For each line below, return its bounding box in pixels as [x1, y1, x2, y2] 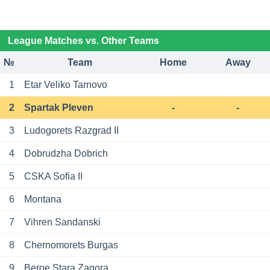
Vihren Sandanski [24, 217, 101, 228]
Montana [24, 194, 61, 205]
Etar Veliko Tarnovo [24, 80, 107, 90]
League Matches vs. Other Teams [7, 36, 159, 46]
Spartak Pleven [24, 102, 93, 113]
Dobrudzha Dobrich [24, 148, 108, 159]
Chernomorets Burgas [24, 240, 118, 251]
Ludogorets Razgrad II [24, 125, 119, 136]
